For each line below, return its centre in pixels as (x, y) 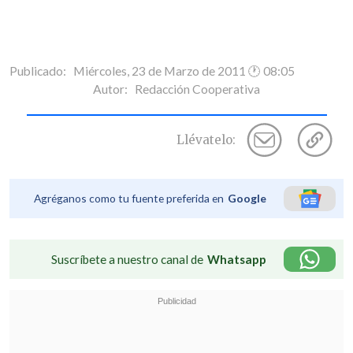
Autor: (114, 89)
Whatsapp (237, 260)
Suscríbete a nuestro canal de (127, 260)
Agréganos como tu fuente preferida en (129, 199)
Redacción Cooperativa (197, 89)
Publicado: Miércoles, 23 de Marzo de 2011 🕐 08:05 (152, 71)
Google (247, 199)
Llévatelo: (206, 139)
